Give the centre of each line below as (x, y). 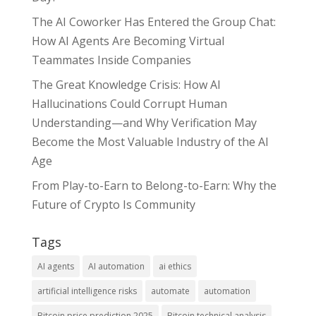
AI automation (116, 267)
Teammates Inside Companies (111, 60)
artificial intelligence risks (87, 291)
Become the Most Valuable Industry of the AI (150, 142)
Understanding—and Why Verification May (144, 123)
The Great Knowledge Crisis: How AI (126, 85)
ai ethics (175, 267)
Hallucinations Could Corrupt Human (129, 104)
